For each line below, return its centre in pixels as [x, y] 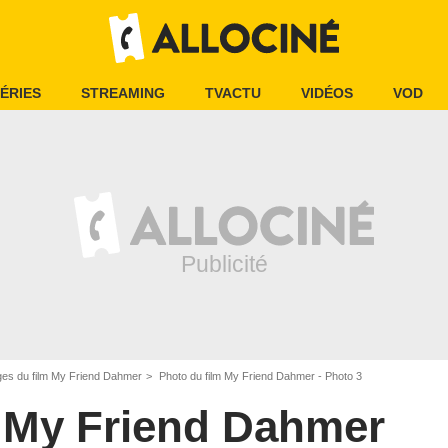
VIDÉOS [327, 93]
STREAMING [123, 93]
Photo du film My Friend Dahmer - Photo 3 [259, 376]
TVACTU [233, 93]
